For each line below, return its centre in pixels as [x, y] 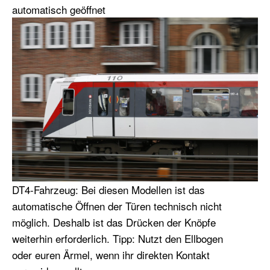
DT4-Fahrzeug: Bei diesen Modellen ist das [108, 190]
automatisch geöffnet [60, 10]
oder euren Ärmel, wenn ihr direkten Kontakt [111, 255]
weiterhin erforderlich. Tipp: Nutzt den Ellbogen [118, 239]
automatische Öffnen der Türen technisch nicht [117, 206]
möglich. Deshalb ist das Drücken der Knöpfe [114, 222]
